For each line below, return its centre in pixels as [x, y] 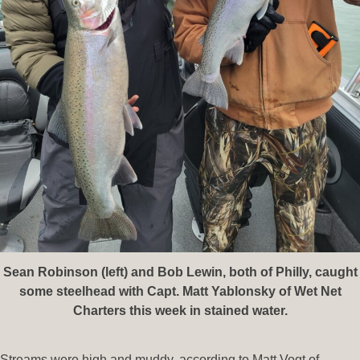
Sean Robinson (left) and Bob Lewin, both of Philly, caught [180, 272]
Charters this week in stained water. [180, 310]
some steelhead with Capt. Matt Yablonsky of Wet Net [180, 291]
